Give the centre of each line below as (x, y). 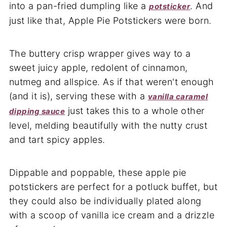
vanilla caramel (178, 93)
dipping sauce (37, 107)
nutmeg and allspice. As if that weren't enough (111, 78)
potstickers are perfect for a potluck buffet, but (113, 183)
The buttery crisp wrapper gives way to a (100, 50)
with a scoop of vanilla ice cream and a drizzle (112, 211)
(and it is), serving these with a (78, 92)
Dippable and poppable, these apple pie (98, 169)
